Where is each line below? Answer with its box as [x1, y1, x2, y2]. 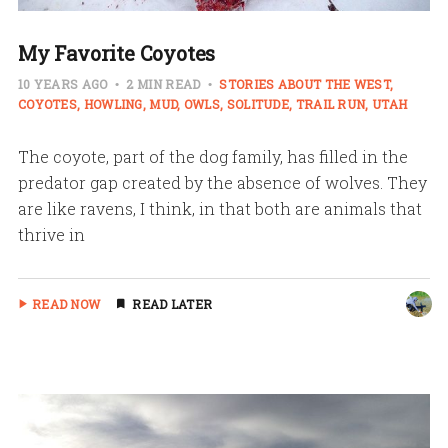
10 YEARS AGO [17, 75, 111, 92]
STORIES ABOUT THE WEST [219, 75, 390, 92]
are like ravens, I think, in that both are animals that [17, 197, 422, 219]
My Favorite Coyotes [17, 39, 216, 66]
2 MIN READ [123, 75, 204, 92]
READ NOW [31, 295, 101, 312]
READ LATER [132, 295, 213, 312]
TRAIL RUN [295, 95, 366, 112]
